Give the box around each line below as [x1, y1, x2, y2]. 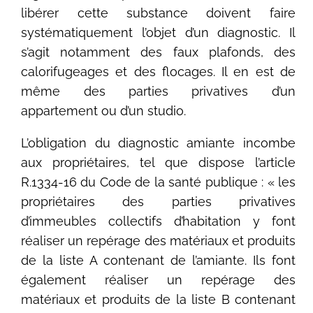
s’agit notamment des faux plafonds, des [21, 44, 296, 59]
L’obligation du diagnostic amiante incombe [21, 135, 296, 150]
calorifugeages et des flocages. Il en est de [21, 64, 296, 79]
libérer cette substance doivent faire [21, 5, 296, 20]
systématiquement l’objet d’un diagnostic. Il [21, 24, 296, 40]
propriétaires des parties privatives [21, 194, 296, 209]
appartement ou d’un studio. [21, 103, 187, 118]
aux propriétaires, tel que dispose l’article [21, 154, 296, 170]
